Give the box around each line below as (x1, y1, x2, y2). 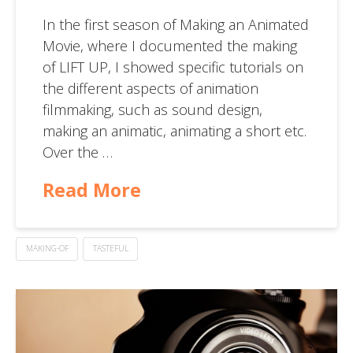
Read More (42, 176, 141, 203)
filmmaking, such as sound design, (42, 99, 262, 119)
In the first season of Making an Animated (42, 14, 309, 34)
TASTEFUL (92, 243, 128, 255)
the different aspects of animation (42, 78, 258, 98)
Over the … (42, 142, 113, 162)
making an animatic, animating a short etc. (42, 121, 307, 140)
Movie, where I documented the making (42, 35, 297, 55)
